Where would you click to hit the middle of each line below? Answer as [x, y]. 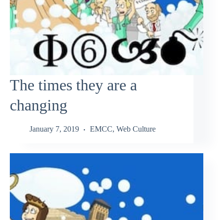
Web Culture [136, 129]
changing [39, 105]
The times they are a [73, 85]
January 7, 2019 [54, 129]
